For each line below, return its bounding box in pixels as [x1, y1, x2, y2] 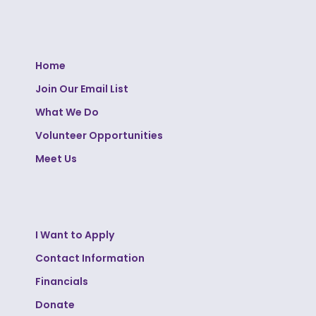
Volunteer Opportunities [35, 128, 163, 142]
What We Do [35, 104, 99, 119]
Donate [35, 297, 75, 312]
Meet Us [35, 151, 77, 166]
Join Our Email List [35, 81, 128, 96]
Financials [35, 274, 88, 288]
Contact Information [35, 250, 145, 265]
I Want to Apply [35, 227, 114, 242]
